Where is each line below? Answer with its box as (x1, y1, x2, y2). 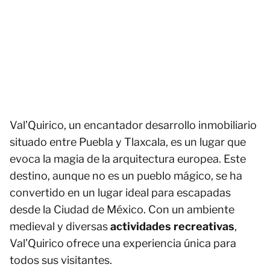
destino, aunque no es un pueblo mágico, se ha (10, 169, 242, 182)
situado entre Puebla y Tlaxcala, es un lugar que (10, 136, 246, 148)
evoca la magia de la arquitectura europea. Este (10, 152, 246, 165)
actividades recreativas (110, 220, 234, 233)
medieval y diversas (10, 220, 110, 233)
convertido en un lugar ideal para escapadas (10, 186, 231, 199)
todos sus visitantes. (10, 254, 112, 266)
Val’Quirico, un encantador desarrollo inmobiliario (10, 119, 257, 131)
